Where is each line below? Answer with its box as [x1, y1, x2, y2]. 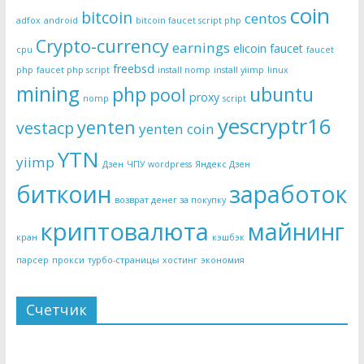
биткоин [15, 179, 111, 210]
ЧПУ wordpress [126, 158, 192, 170]
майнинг [247, 216, 344, 247]
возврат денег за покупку [114, 194, 226, 206]
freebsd [112, 61, 154, 76]
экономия [200, 254, 245, 266]
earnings [171, 38, 230, 57]
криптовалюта [40, 215, 209, 248]
